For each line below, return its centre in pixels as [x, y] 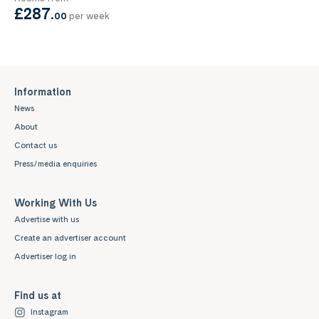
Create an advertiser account [70, 238]
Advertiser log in [45, 257]
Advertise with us [47, 220]
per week [88, 16]
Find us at [38, 296]
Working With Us [56, 203]
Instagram [49, 312]
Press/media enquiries [56, 164]
